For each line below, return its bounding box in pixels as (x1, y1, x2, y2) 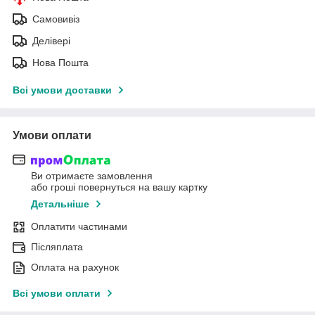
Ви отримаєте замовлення (31, 170, 153, 182)
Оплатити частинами (31, 221, 127, 233)
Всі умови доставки (13, 84, 112, 96)
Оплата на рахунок (31, 262, 119, 274)
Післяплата (31, 241, 83, 253)
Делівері (32, 34, 70, 46)
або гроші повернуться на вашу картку (31, 181, 207, 193)
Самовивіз (32, 13, 79, 25)
